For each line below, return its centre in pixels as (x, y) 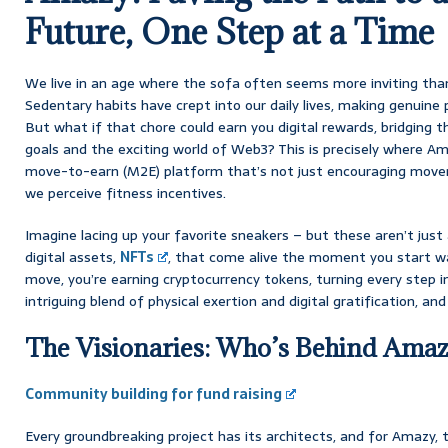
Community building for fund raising (153, 393)
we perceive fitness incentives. (125, 192)
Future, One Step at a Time (229, 31)
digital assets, (72, 256)
